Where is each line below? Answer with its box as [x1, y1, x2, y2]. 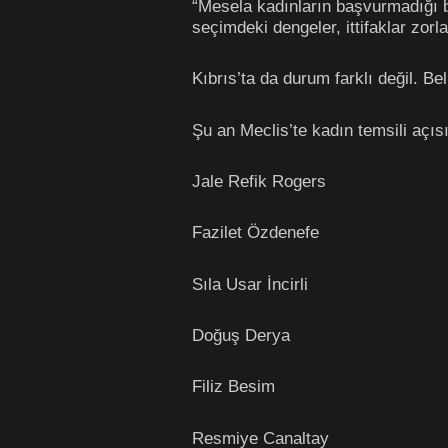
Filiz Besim [192, 376, 275, 397]
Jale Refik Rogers [192, 171, 326, 192]
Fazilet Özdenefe [192, 222, 319, 243]
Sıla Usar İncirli [192, 273, 308, 294]
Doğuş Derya [192, 325, 290, 346]
